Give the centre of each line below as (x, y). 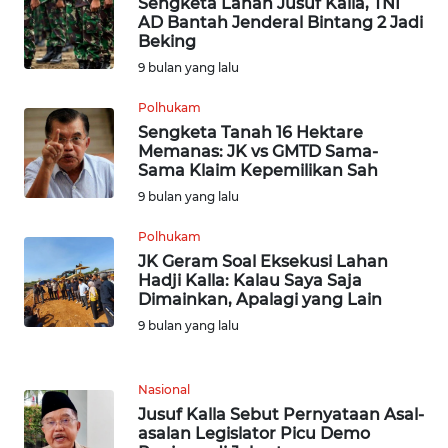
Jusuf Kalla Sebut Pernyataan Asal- (281, 414)
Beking (167, 41)
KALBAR (64, 332)
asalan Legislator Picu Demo (254, 433)
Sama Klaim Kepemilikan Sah (258, 170)
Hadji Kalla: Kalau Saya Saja (250, 280)
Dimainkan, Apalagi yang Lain (260, 299)
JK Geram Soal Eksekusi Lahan (263, 261)
